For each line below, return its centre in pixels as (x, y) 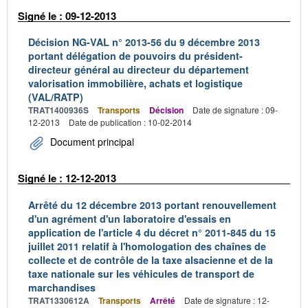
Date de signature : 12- (227, 300)
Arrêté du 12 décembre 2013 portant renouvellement (152, 205)
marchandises (62, 287)
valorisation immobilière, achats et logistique (135, 83)
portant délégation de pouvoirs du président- (135, 56)
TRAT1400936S (58, 110)
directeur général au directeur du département (139, 69)
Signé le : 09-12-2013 (67, 15)
